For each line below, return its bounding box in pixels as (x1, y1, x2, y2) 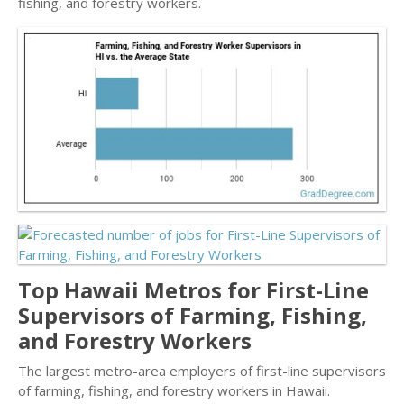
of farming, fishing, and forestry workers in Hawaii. (18, 381, 330, 399)
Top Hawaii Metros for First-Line (18, 275, 369, 305)
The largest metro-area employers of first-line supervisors (18, 362, 386, 380)
